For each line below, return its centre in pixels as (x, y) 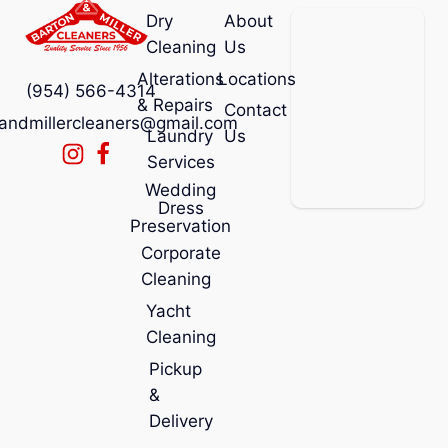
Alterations (181, 78)
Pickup (175, 368)
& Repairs (175, 104)
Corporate (180, 253)
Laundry (179, 136)
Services (180, 162)
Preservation (181, 225)
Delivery (180, 420)
